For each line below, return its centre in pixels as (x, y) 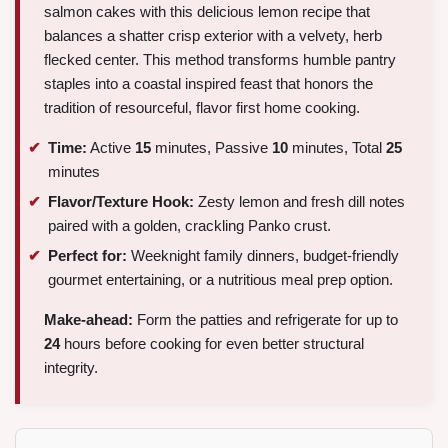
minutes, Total (337, 148)
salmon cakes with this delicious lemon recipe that (207, 12)
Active (111, 148)
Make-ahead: (88, 319)
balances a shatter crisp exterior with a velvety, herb (213, 36)
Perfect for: (87, 255)
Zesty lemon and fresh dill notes (299, 201)
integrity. (71, 367)
